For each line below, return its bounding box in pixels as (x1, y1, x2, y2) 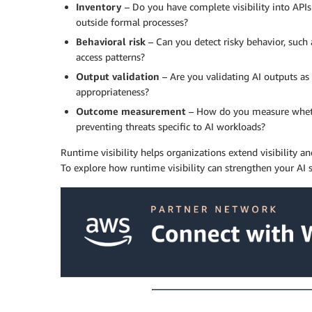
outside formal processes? (76, 16, 188, 29)
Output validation (76, 70, 159, 83)
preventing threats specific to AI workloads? (76, 120, 265, 133)
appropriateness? (76, 86, 149, 98)
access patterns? (76, 51, 145, 63)
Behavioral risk (76, 36, 146, 48)
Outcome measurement (76, 105, 186, 118)
